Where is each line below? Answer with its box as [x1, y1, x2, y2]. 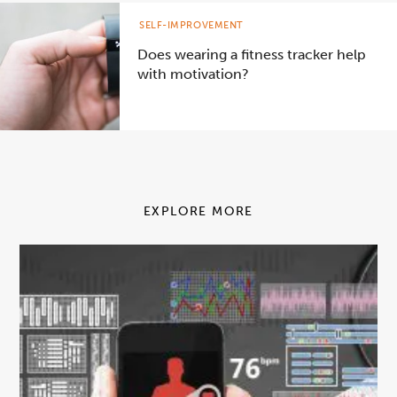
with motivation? [137, 65, 249, 82]
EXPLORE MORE [144, 203, 253, 219]
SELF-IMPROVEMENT [139, 19, 244, 31]
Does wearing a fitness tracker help [137, 45, 366, 63]
